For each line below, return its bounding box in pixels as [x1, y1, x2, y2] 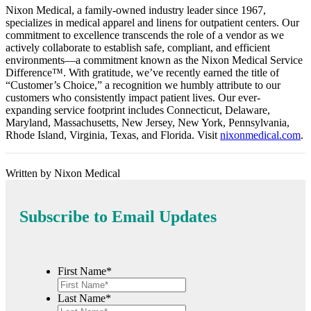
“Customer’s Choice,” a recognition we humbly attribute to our [6, 78, 280, 91]
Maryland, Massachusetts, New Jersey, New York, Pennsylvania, [6, 116, 289, 128]
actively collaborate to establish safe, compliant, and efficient [6, 41, 270, 53]
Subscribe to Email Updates [19, 207, 217, 226]
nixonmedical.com [220, 128, 301, 141]
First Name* [58, 264, 112, 277]
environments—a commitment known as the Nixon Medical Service [6, 53, 303, 66]
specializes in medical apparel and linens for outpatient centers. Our [6, 16, 299, 28]
